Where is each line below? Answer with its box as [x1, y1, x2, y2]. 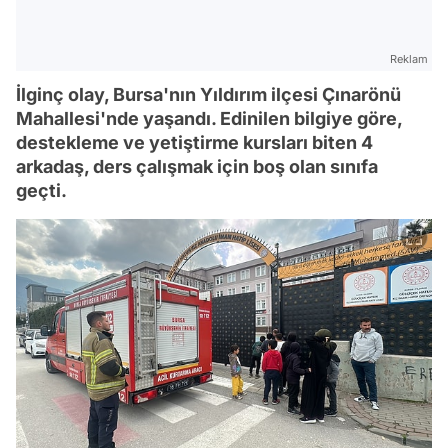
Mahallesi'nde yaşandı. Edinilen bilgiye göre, [16, 108, 402, 129]
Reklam [390, 52, 428, 66]
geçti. [16, 180, 67, 201]
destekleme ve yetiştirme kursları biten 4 [16, 132, 373, 153]
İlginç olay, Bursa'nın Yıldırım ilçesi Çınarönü [16, 84, 401, 105]
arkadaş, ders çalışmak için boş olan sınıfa [16, 156, 378, 177]
